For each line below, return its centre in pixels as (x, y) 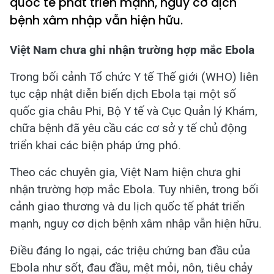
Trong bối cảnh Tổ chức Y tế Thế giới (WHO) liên (134, 77)
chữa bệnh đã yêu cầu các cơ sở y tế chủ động (128, 128)
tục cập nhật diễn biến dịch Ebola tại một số (123, 94)
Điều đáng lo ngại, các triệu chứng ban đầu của (130, 250)
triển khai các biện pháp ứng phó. (95, 145)
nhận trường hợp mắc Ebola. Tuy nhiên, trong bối (134, 189)
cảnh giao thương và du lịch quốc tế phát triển (127, 206)
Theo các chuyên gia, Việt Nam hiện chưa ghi (125, 172)
